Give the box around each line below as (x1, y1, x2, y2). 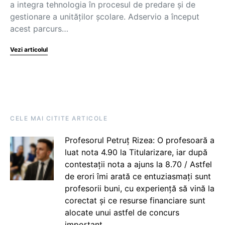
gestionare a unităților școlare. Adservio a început (10, 12, 199, 22)
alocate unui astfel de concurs (64, 207, 179, 217)
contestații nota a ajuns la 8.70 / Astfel (64, 159, 212, 169)
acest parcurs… (10, 24, 68, 34)
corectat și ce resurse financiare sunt (64, 195, 205, 205)
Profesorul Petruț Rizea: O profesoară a (64, 135, 214, 145)
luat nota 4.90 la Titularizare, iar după (64, 147, 207, 157)
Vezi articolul (10, 46, 48, 53)
